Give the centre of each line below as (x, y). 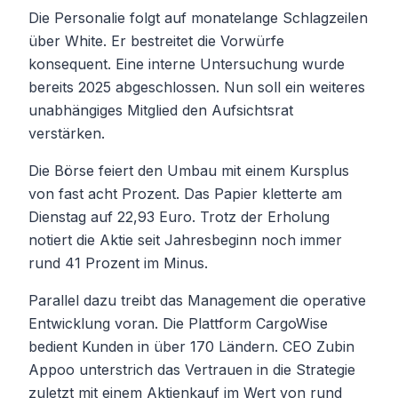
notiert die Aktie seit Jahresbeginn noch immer (185, 239)
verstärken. (67, 133)
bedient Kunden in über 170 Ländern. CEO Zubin (191, 346)
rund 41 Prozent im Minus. (118, 263)
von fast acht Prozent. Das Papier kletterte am (185, 193)
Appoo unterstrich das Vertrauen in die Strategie (192, 369)
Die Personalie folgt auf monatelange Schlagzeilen (198, 17)
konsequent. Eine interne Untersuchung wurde (187, 64)
